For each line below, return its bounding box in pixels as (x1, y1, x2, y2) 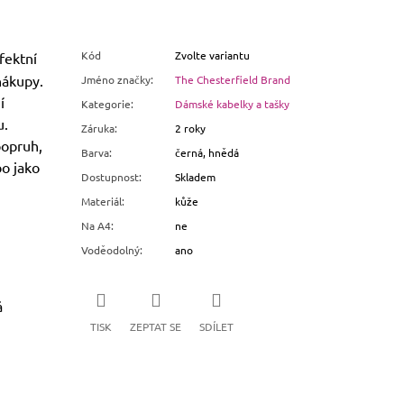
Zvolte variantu (175, 48, 251, 63)
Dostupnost (81, 170, 140, 185)
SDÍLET (199, 318, 234, 334)
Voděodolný (81, 243, 141, 258)
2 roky (175, 121, 207, 136)
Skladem (175, 170, 216, 185)
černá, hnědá (175, 145, 240, 161)
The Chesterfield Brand (175, 72, 291, 87)
